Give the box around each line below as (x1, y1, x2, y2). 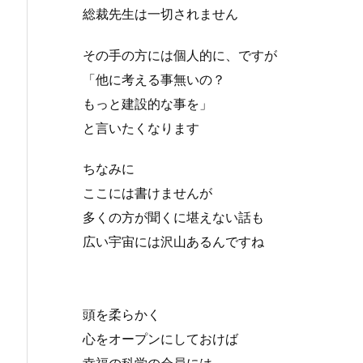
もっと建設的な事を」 (83, 95, 212, 112)
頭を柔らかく (83, 306, 160, 323)
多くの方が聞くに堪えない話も (83, 209, 264, 226)
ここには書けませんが (83, 185, 212, 202)
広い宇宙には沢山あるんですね (83, 233, 264, 250)
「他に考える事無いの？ (83, 70, 225, 88)
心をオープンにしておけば (83, 331, 238, 348)
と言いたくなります (83, 119, 199, 136)
